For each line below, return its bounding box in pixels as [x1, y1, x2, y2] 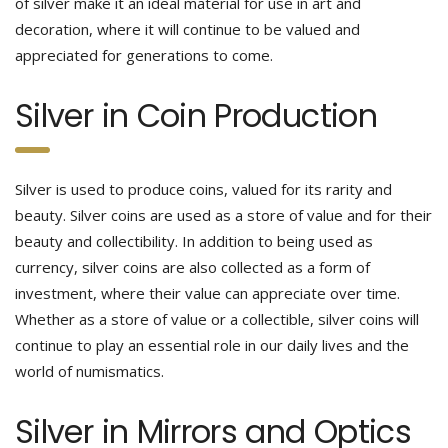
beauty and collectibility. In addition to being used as [15, 231, 373, 251]
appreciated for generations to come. [15, 45, 273, 65]
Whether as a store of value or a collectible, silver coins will [15, 309, 419, 329]
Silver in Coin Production [15, 93, 377, 138]
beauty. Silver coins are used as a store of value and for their [15, 205, 432, 225]
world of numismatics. [15, 361, 164, 381]
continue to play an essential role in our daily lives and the [15, 335, 409, 355]
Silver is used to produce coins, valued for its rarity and [15, 179, 392, 199]
